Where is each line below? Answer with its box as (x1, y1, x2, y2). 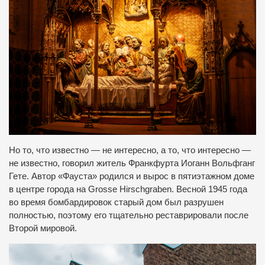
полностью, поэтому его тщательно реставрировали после (9, 210, 248, 220)
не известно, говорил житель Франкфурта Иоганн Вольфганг (9, 158, 255, 168)
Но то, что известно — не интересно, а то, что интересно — (9, 145, 251, 155)
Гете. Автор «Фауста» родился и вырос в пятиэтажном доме (9, 171, 254, 181)
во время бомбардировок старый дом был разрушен (9, 197, 224, 207)
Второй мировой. (9, 223, 77, 233)
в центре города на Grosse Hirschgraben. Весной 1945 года (9, 184, 247, 194)
